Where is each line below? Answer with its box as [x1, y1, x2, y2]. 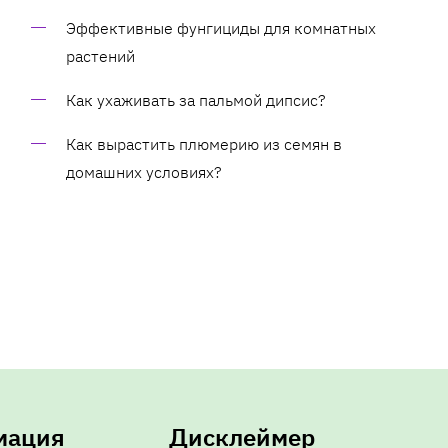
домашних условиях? [66, 161, 222, 182]
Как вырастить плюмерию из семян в [66, 133, 342, 154]
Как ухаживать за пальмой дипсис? [66, 89, 326, 110]
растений [66, 45, 135, 66]
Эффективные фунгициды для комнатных [66, 17, 376, 38]
